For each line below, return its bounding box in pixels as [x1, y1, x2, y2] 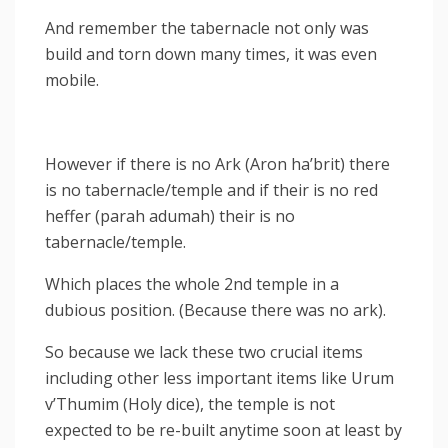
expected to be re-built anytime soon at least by [45, 418, 402, 441]
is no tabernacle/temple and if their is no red [45, 178, 378, 201]
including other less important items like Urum [45, 366, 394, 389]
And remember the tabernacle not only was [45, 16, 369, 39]
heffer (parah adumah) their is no [45, 204, 295, 227]
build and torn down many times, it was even [45, 42, 377, 65]
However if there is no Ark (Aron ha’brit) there [45, 152, 390, 175]
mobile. [45, 68, 99, 91]
